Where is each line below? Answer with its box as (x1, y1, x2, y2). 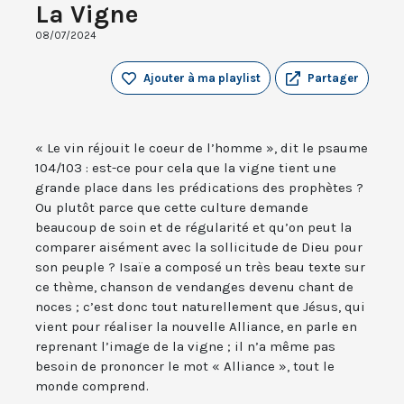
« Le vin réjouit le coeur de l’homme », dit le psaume (35, 140, 368, 157)
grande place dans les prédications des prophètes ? (35, 179, 363, 197)
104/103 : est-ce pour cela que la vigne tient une (35, 160, 336, 177)
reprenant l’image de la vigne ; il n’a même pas (35, 338, 335, 355)
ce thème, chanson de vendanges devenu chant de (35, 279, 353, 296)
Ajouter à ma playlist (143, 71, 261, 86)
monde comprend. (35, 378, 149, 395)
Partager (308, 71, 359, 86)
